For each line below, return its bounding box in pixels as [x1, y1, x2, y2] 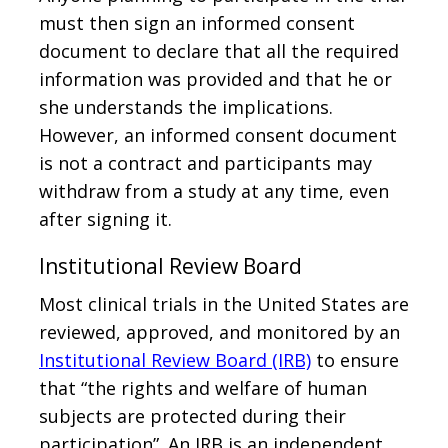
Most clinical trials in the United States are [39, 291, 409, 316]
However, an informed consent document [39, 122, 397, 147]
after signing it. [39, 206, 172, 231]
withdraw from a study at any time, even [39, 178, 389, 203]
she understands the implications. [39, 94, 333, 119]
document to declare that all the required [39, 38, 399, 63]
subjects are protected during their [39, 403, 346, 428]
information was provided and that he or [39, 66, 392, 91]
